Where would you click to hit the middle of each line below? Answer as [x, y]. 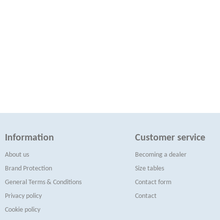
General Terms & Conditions [43, 182]
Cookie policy [23, 210]
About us [17, 155]
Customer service [170, 138]
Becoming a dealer [161, 155]
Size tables [149, 169]
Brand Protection [28, 169]
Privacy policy [23, 196]
